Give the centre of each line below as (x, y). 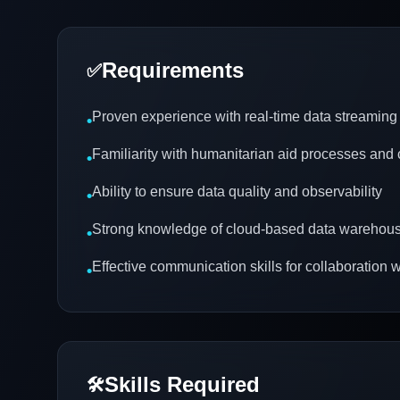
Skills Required (182, 384)
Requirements (173, 70)
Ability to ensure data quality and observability (237, 192)
